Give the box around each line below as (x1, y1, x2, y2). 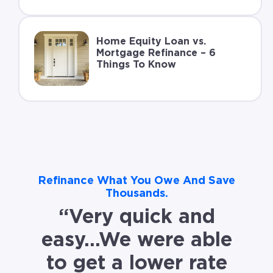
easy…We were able (41, 230, 232, 250)
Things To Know (96, 60, 176, 70)
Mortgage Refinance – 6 (96, 48, 216, 58)
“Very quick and (58, 207, 215, 227)
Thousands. (105, 188, 168, 199)
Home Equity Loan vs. (96, 37, 206, 47)
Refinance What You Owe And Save (38, 175, 235, 186)
